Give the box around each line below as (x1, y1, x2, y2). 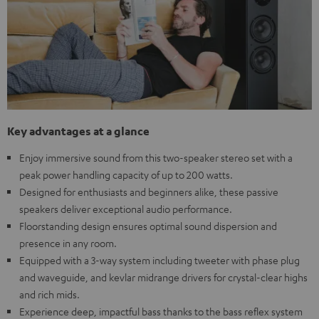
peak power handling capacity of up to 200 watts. (19, 168, 233, 182)
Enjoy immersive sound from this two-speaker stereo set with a (19, 151, 293, 164)
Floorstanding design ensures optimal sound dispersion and (19, 219, 277, 233)
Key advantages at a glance (7, 124, 150, 139)
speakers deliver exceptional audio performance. (19, 202, 232, 216)
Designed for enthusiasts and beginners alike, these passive (19, 185, 278, 199)
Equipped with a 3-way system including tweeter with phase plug (19, 253, 300, 267)
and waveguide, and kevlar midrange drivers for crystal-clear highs (19, 271, 308, 284)
